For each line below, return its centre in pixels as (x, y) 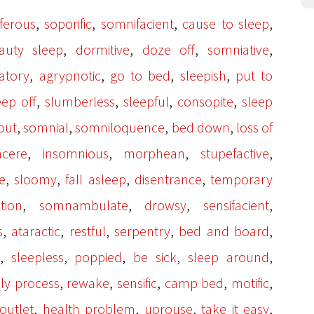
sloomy (36, 179)
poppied (98, 257)
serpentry (142, 231)
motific (251, 283)
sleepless (37, 257)
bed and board (224, 231)
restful (87, 231)
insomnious (75, 153)
